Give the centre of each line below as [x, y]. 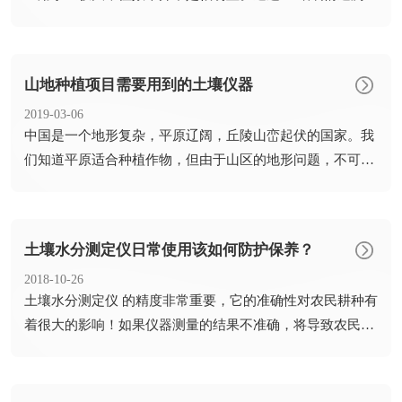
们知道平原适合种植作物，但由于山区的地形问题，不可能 [199, 160]
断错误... [50, 350]
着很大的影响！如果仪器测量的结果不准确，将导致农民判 [199, 325]
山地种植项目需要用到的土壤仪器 [139, 85]
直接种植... [57, 184]
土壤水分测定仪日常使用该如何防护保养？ [169, 250]
